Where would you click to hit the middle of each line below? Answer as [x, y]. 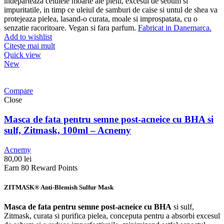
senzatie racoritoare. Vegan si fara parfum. [71, 28]
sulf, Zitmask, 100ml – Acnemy [67, 130]
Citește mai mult [29, 46]
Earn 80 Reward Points [41, 167]
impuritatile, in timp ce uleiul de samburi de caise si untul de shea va [111, 10]
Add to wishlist [28, 37]
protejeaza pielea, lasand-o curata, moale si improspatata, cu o [101, 19]
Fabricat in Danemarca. [175, 28]
